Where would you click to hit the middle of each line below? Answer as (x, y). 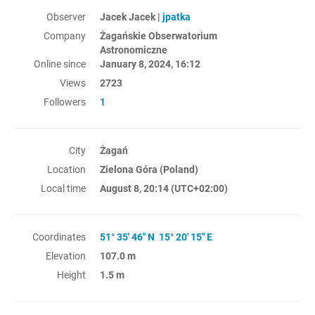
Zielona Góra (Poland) (149, 169)
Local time (63, 188)
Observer (66, 17)
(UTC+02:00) (199, 188)
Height (71, 275)
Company (65, 36)
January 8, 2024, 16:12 (150, 64)
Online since (60, 64)
